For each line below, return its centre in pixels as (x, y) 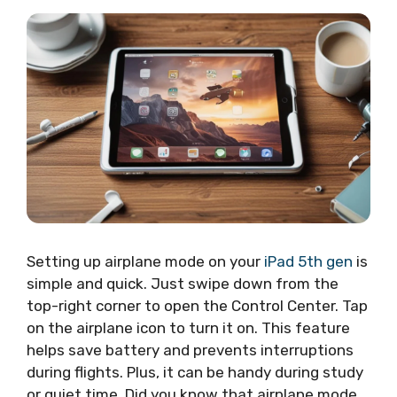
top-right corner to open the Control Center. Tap (197, 306)
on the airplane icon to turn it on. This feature (188, 328)
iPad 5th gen (308, 262)
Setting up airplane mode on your (145, 262)
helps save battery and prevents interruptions (190, 350)
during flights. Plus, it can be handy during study (195, 373)
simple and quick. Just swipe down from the (183, 284)
